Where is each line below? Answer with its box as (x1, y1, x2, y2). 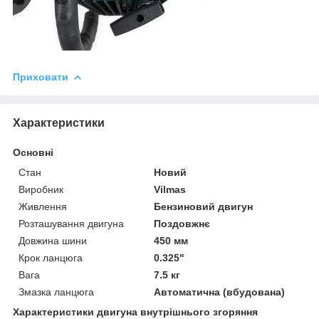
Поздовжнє (154, 217, 211, 229)
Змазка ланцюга (19, 286, 94, 298)
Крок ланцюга (19, 251, 83, 263)
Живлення (19, 200, 67, 212)
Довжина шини (19, 234, 87, 246)
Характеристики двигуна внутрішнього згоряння (13, 305, 258, 318)
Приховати (13, 70, 68, 83)
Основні (13, 146, 53, 158)
